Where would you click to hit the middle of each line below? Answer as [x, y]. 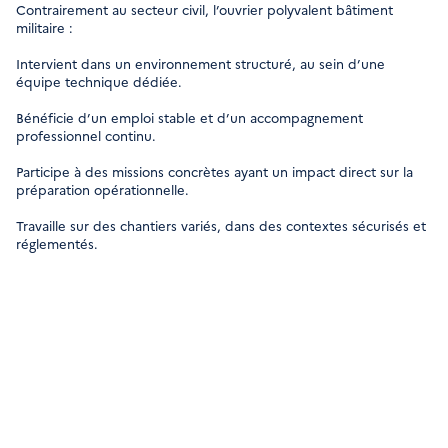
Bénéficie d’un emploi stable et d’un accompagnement [189, 117]
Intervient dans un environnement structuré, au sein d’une [200, 63]
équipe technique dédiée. [99, 81]
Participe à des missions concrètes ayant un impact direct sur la [214, 171]
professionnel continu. [86, 135]
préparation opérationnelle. [102, 189]
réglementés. [57, 243]
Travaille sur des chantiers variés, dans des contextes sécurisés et [221, 225]
